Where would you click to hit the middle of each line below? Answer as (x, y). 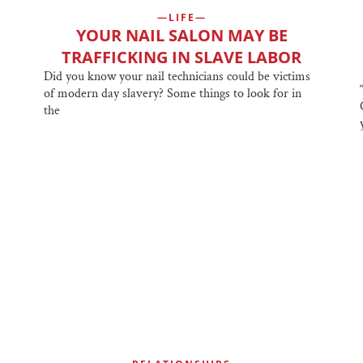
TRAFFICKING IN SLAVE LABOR (181, 57)
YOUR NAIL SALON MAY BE (181, 35)
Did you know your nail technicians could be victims (177, 76)
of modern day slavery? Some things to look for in (173, 93)
